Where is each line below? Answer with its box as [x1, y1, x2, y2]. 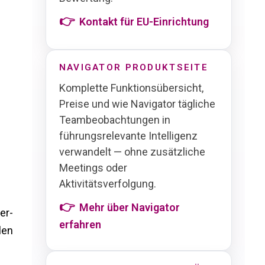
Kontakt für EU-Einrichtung [79, 15, 209, 28]
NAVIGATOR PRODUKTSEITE [59, 62, 208, 73]
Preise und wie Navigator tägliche [59, 97, 215, 110]
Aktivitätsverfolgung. [59, 177, 156, 190]
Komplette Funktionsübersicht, [59, 81, 203, 94]
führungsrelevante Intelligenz [59, 129, 198, 142]
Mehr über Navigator [79, 201, 180, 214]
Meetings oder [59, 161, 127, 174]
